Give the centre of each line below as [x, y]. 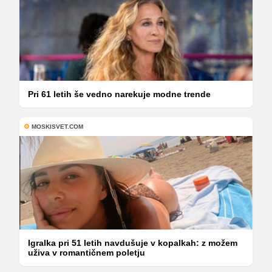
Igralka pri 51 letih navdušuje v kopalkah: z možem [133, 243]
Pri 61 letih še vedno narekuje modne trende [119, 94]
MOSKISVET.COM [57, 126]
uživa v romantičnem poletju [87, 252]
